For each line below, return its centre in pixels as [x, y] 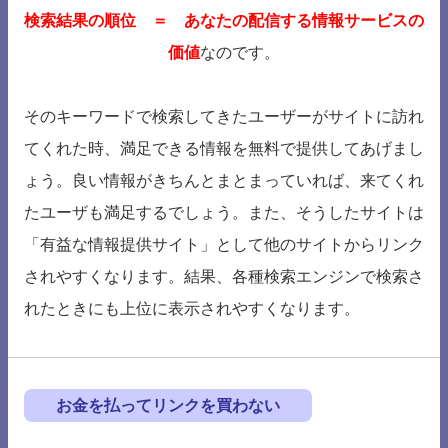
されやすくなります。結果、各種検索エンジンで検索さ [224, 277]
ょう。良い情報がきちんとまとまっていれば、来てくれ [224, 181]
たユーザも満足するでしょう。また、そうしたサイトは [224, 213]
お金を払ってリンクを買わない [168, 406]
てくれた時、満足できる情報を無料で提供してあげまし [224, 149]
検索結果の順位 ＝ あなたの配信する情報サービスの [224, 21]
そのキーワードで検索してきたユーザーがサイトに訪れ [224, 117]
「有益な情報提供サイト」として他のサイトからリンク [224, 245]
